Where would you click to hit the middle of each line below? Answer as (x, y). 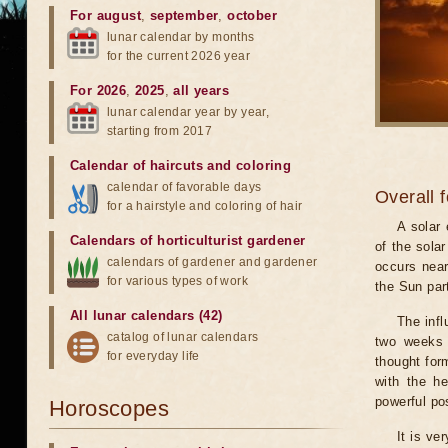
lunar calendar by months (181, 37)
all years (201, 90)
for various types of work (177, 281)
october (252, 15)
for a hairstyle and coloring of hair (205, 206)
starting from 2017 (160, 131)
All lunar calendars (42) (146, 315)
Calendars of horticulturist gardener (188, 240)
